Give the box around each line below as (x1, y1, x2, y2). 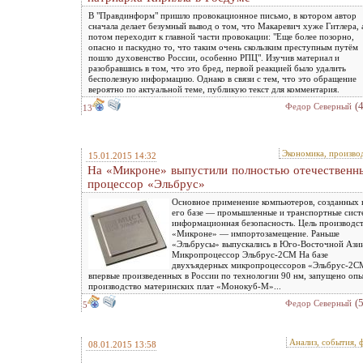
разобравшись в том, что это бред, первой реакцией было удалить (88, 63, 346, 73)
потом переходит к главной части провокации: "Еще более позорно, (88, 32, 354, 41)
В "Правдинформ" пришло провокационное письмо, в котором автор (88, 11, 357, 20)
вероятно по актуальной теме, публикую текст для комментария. (88, 84, 340, 94)
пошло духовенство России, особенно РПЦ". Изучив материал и (88, 53, 340, 62)
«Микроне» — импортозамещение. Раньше (172, 228, 340, 238)
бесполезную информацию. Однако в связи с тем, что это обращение (88, 74, 357, 83)
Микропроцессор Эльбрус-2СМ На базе (172, 250, 328, 259)
